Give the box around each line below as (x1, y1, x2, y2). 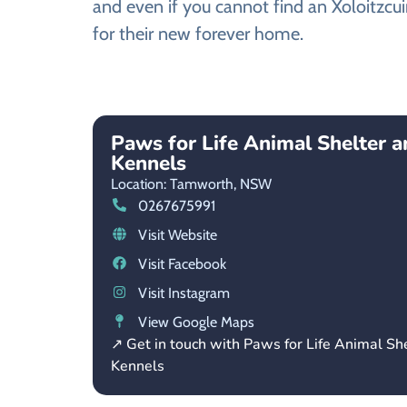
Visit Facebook (137, 254, 226, 273)
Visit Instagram (137, 283, 230, 302)
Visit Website (137, 225, 217, 243)
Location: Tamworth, (111, 174, 236, 193)
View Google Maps (137, 313, 254, 331)
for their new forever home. (93, 23, 303, 45)
